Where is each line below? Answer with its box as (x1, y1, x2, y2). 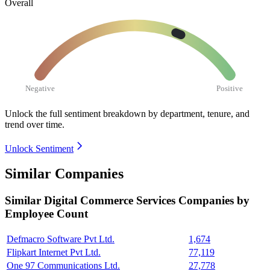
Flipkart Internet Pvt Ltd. (7, 247, 101, 258)
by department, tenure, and (148, 108, 250, 119)
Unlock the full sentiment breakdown (5, 108, 146, 119)
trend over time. (5, 119, 64, 130)
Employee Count (5, 207, 88, 221)
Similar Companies (5, 166, 124, 182)
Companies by (178, 194, 250, 207)
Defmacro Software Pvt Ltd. (7, 234, 115, 245)
